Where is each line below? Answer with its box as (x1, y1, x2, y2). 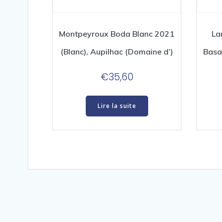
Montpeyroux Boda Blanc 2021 (59, 29, 174, 39)
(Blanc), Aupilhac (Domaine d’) (60, 47, 173, 57)
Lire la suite (97, 101, 136, 110)
